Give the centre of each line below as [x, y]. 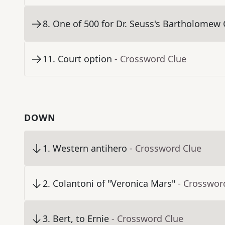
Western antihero [90, 148]
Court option [85, 59]
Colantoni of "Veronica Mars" [114, 184]
